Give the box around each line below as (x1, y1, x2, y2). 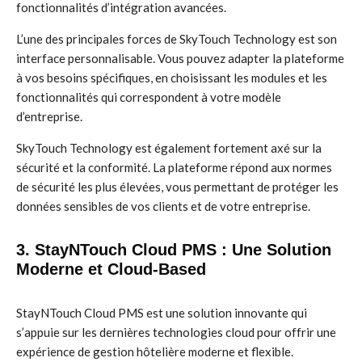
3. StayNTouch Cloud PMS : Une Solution (16, 241, 331, 259)
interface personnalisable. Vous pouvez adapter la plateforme (16, 51, 344, 65)
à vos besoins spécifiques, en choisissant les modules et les (16, 70, 327, 85)
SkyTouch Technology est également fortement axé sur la (16, 141, 322, 155)
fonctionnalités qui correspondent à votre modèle (16, 90, 281, 104)
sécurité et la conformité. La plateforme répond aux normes (16, 160, 332, 175)
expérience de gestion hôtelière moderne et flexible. (16, 344, 293, 359)
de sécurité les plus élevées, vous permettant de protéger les (16, 179, 339, 194)
